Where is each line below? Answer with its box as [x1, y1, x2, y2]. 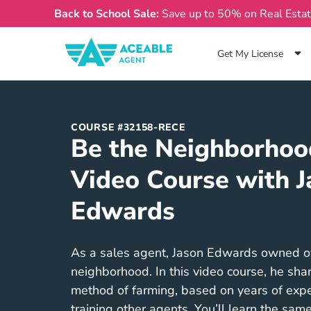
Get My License [217, 47, 283, 60]
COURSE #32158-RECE [71, 120, 185, 134]
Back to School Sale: [54, 6, 162, 22]
